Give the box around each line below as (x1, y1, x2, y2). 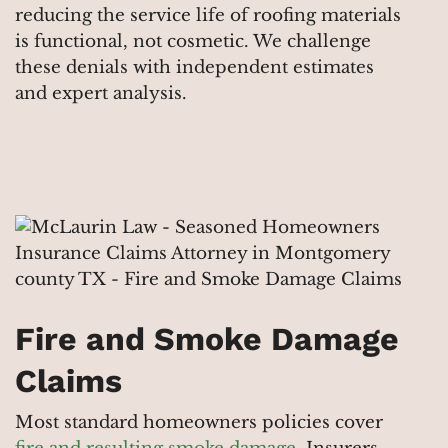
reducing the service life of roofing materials (15, 4, 401, 26)
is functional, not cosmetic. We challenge (15, 30, 371, 52)
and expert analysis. (15, 82, 187, 104)
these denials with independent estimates (15, 56, 374, 78)
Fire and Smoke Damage (15, 320, 399, 359)
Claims (15, 362, 122, 401)
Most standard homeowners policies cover (15, 412, 383, 434)
